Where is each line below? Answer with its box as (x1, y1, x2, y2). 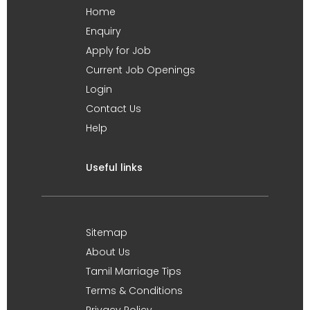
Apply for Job (86, 43, 151, 57)
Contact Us (86, 101, 141, 116)
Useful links (86, 160, 143, 174)
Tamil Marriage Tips (86, 264, 181, 278)
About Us (86, 244, 130, 259)
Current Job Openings (86, 62, 195, 77)
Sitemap (86, 225, 127, 239)
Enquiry (86, 24, 121, 38)
